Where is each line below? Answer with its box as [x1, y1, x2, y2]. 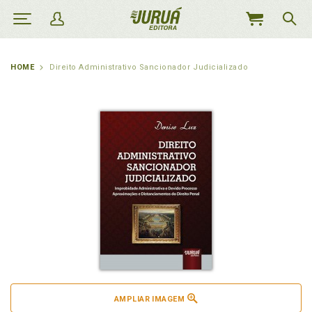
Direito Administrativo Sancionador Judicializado [49, 63, 249, 72]
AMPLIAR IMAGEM [114, 295, 185, 304]
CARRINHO [239, 44, 287, 54]
